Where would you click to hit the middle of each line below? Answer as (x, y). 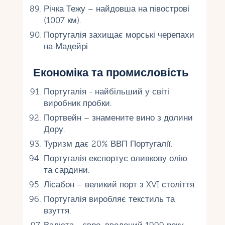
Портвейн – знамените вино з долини (118, 118)
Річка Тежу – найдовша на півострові (116, 9)
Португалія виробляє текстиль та (109, 199)
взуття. (57, 210)
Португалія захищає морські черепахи (119, 35)
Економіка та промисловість (111, 73)
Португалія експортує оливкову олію (115, 158)
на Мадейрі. (67, 46)
